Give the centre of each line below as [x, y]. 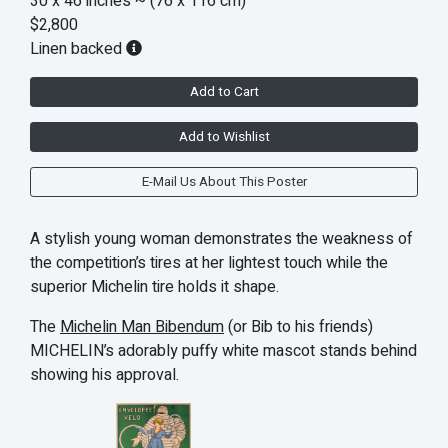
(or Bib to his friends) [298, 326]
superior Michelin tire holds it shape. [154, 286]
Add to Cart [224, 91]
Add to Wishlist [224, 136]
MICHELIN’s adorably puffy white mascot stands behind [223, 350]
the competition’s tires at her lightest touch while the [209, 262]
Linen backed [78, 48]
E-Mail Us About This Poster [224, 181]
